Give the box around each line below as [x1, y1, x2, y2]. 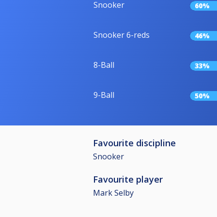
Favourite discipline [93, 137, 176, 149]
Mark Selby [93, 187, 134, 199]
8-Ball [93, 60, 114, 71]
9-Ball [93, 90, 114, 101]
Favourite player [93, 173, 163, 186]
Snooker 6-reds [93, 30, 150, 41]
